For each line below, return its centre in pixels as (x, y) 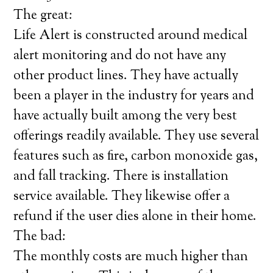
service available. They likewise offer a (122, 197)
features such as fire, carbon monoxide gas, (136, 157)
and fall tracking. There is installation (121, 177)
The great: (43, 16)
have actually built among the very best (126, 116)
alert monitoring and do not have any (120, 56)
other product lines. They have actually (126, 76)
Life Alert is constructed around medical (131, 36)
